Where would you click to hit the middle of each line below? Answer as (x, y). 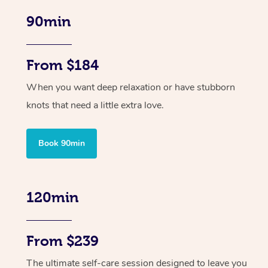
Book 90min (62, 144)
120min (52, 198)
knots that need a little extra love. (95, 106)
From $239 (63, 241)
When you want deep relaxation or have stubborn (131, 88)
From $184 (63, 66)
